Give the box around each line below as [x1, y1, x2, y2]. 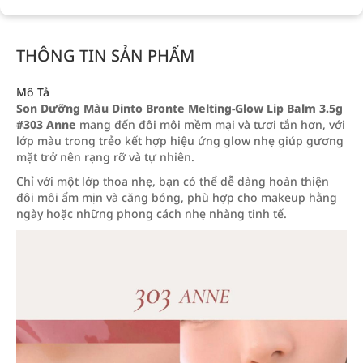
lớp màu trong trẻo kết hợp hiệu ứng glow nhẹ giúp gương [16, 133, 344, 148]
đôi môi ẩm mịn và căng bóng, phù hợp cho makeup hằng [16, 190, 337, 205]
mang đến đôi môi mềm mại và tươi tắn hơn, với [76, 117, 345, 132]
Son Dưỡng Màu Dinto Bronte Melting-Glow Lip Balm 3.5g [16, 100, 343, 116]
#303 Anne [16, 117, 76, 132]
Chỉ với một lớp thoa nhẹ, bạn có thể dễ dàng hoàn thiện [16, 173, 329, 189]
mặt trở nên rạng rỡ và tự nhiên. [16, 149, 194, 164]
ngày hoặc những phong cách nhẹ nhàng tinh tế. [16, 206, 287, 221]
